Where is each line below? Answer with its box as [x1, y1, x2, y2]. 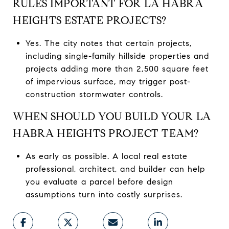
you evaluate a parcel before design [25, 176, 173, 187]
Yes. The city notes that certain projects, [25, 38, 192, 48]
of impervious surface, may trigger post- [25, 76, 191, 86]
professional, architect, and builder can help [25, 164, 205, 174]
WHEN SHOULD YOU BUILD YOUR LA [13, 109, 211, 123]
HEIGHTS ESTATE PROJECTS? [13, 13, 166, 27]
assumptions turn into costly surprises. [25, 189, 182, 199]
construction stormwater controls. [25, 89, 163, 99]
